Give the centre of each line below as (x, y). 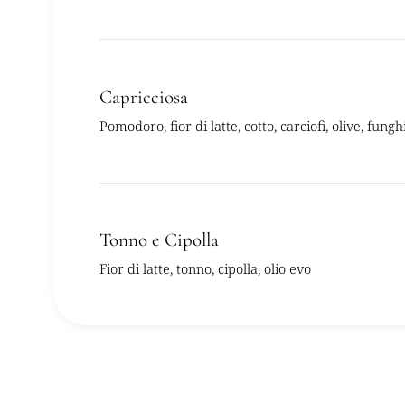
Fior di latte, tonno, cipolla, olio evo (205, 269)
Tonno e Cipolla (159, 240)
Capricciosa (143, 97)
